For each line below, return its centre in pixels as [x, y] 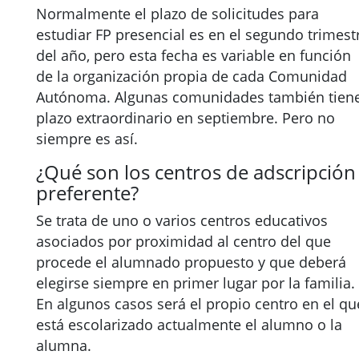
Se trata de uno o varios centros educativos [182, 220]
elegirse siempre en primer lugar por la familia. [196, 283]
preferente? [87, 193]
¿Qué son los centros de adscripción [196, 172]
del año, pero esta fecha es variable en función [194, 55]
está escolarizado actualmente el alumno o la [189, 325]
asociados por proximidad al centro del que [184, 241]
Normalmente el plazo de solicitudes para [177, 14]
